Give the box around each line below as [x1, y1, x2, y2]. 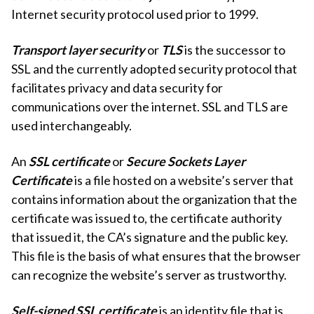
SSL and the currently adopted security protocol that [11, 61, 297, 77]
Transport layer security [11, 42, 145, 58]
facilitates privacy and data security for [11, 80, 223, 96]
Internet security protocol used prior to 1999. [11, 6, 259, 22]
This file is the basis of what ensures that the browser [11, 248, 301, 264]
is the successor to [182, 42, 285, 58]
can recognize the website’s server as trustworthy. [11, 267, 287, 283]
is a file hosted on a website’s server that [72, 172, 294, 189]
